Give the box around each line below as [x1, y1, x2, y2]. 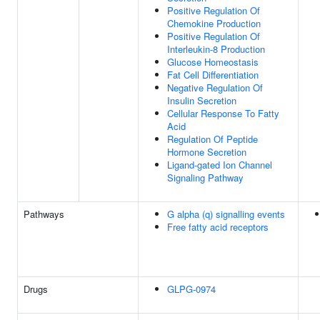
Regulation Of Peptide [167, 132, 258, 146]
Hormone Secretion [167, 145, 246, 159]
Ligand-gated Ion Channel [167, 158, 272, 171]
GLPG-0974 [167, 282, 216, 296]
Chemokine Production [167, 16, 261, 30]
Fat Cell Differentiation [167, 68, 259, 81]
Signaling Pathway [167, 171, 244, 184]
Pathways [24, 207, 64, 221]
